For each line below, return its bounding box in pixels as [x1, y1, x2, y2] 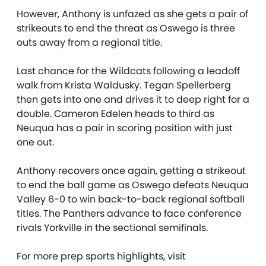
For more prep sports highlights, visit [17, 249, 186, 263]
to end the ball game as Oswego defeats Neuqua [17, 178, 249, 192]
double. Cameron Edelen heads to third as [17, 106, 214, 121]
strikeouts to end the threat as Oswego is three [17, 21, 235, 35]
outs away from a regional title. [17, 35, 162, 49]
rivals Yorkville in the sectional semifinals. [17, 220, 208, 235]
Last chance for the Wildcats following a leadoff [17, 64, 240, 78]
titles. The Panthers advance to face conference [17, 206, 242, 220]
